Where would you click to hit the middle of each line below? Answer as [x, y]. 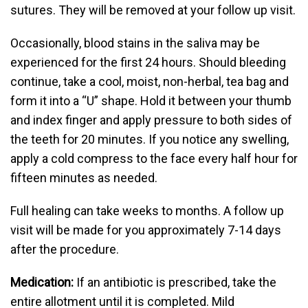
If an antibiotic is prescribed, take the [175, 282]
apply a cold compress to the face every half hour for [154, 158]
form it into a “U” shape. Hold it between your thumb [151, 101]
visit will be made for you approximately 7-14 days [146, 230]
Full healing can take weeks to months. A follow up [147, 211]
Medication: [42, 282]
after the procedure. [65, 249]
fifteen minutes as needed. [84, 178]
